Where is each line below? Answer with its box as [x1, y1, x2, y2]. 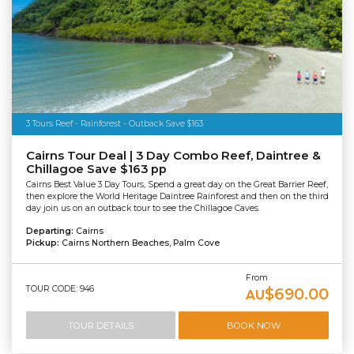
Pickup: [25, 238, 62, 249]
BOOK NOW [226, 319, 281, 331]
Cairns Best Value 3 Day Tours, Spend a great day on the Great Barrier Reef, [25, 179, 328, 190]
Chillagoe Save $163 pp [25, 161, 167, 176]
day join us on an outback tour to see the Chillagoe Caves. [25, 203, 260, 214]
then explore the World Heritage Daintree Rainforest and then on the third [25, 191, 329, 202]
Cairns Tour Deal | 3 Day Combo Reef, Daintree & [25, 148, 321, 163]
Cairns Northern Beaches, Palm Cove [61, 238, 220, 249]
